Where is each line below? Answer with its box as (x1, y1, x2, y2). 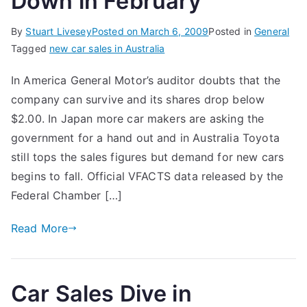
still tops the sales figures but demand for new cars (11, 150, 284, 164)
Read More (11, 221, 69, 235)
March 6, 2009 (140, 25, 209, 37)
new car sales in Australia (49, 42, 165, 54)
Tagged (11, 42, 50, 54)
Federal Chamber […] (11, 188, 123, 202)
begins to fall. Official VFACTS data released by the (11, 169, 284, 183)
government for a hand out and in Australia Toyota (11, 131, 280, 145)
